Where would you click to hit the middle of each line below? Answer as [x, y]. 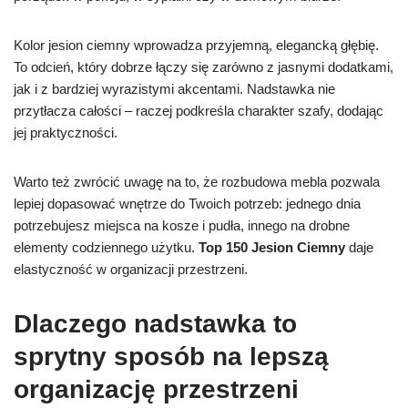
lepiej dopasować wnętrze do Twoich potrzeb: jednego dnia [187, 204]
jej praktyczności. [66, 133]
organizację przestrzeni [156, 390]
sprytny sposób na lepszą [171, 357]
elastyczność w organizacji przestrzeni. [131, 270]
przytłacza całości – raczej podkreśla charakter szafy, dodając [199, 111]
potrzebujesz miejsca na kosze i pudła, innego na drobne [182, 226]
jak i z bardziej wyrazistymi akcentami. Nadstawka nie [174, 89]
